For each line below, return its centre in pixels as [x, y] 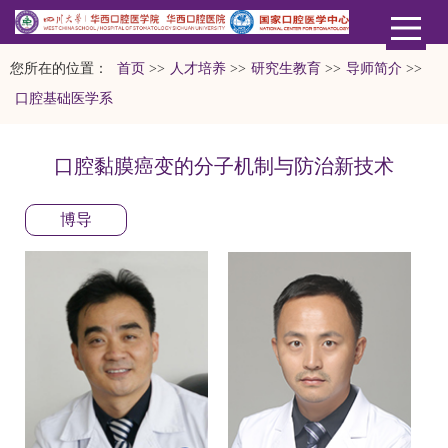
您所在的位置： [61, 68]
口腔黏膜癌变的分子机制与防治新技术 [224, 165]
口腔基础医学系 [64, 98]
